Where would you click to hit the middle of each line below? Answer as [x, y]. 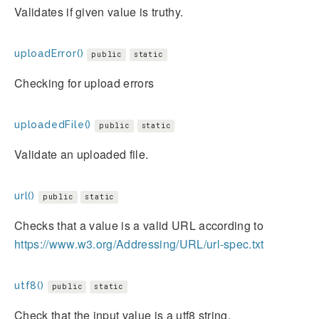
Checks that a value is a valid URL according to [139, 225]
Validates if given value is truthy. [99, 11]
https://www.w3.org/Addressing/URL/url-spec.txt [139, 244]
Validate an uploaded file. [82, 154]
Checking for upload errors [84, 83]
